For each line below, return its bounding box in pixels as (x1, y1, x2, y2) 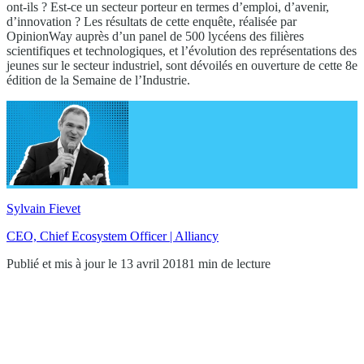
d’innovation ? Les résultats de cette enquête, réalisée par (6, 14, 297, 28)
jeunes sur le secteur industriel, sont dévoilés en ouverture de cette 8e (6, 58, 357, 72)
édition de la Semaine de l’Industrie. (6, 72, 190, 87)
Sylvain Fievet (6, 201, 80, 215)
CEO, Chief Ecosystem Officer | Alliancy (6, 228, 219, 243)
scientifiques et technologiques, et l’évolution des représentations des (6, 43, 357, 58)
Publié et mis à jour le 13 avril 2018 (6, 256, 188, 271)
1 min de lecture (188, 256, 271, 271)
